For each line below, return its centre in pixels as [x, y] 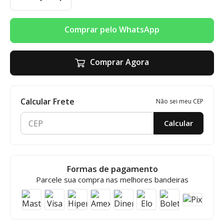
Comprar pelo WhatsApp [112, 29]
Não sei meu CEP [180, 101]
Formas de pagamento [112, 169]
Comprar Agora [119, 62]
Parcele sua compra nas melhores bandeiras [112, 179]
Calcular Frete [47, 101]
